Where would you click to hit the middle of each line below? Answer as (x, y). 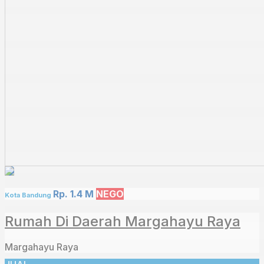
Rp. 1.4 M (73, 194)
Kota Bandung (29, 195)
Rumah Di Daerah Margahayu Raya (123, 221)
